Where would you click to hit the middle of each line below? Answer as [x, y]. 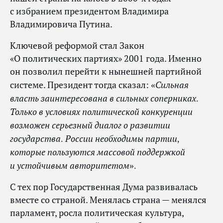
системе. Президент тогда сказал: [80, 85]
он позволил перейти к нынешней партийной [106, 72]
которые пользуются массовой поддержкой [98, 152]
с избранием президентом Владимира [89, 11]
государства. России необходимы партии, [95, 139]
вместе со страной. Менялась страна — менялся [108, 200]
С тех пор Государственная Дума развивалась [104, 187]
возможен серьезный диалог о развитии [90, 125]
